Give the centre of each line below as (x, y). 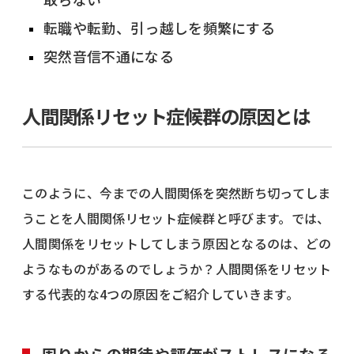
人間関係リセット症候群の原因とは (166, 115)
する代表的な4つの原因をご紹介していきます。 (161, 294)
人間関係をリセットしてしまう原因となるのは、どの (177, 243)
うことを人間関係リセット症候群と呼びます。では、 (176, 218)
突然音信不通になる (109, 56)
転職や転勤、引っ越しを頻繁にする (160, 27)
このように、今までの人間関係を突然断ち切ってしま (177, 192)
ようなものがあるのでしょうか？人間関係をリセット (177, 268)
